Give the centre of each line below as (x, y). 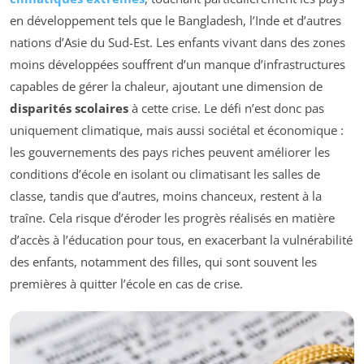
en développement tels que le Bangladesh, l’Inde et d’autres (175, 21)
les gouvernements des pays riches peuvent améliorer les (170, 152)
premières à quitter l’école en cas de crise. (126, 284)
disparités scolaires (69, 108)
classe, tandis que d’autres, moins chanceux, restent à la (166, 196)
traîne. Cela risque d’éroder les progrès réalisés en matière (172, 218)
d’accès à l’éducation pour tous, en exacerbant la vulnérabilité (181, 240)
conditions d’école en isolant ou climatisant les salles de (165, 174)
